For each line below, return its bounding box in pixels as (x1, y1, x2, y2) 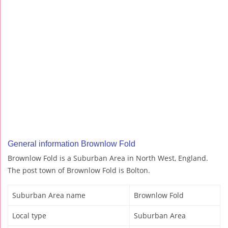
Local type (12, 211, 46, 221)
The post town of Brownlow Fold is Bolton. (8, 165, 150, 176)
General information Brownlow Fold (8, 139, 135, 149)
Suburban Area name (12, 190, 85, 201)
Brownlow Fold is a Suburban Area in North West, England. (8, 153, 208, 163)
